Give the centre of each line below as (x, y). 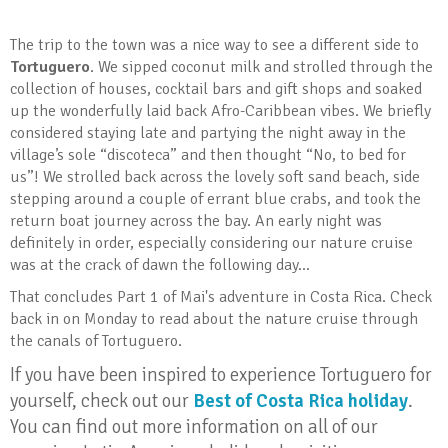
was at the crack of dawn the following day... (160, 265)
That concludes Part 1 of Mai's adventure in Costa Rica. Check (221, 297)
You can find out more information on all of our (194, 427)
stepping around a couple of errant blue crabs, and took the (215, 199)
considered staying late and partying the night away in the (208, 133)
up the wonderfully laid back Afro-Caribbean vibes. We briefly (220, 111)
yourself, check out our (101, 401)
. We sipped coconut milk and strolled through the (261, 67)
